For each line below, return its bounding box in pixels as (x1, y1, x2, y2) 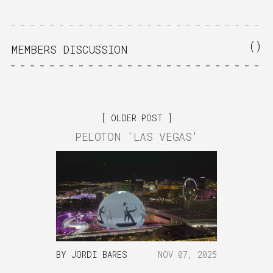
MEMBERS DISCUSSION (11, 41, 127, 57)
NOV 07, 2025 (158, 248, 218, 260)
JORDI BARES (71, 248, 127, 260)
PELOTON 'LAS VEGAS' (74, 129, 199, 144)
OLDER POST (105, 112, 168, 124)
